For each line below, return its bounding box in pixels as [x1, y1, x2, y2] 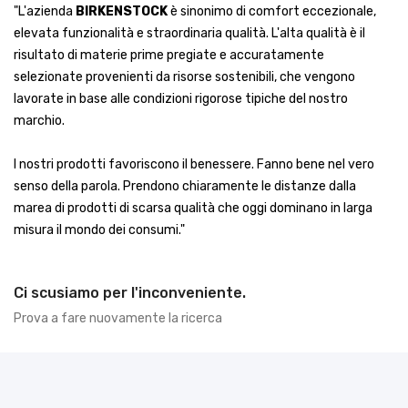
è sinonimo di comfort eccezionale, [168, 4, 376, 19]
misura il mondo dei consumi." [14, 222, 185, 238]
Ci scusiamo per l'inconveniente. [24, 284, 246, 301]
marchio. [14, 113, 65, 128]
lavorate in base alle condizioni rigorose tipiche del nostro [14, 91, 348, 107]
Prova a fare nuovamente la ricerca [14, 311, 222, 326]
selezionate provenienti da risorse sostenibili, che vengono [14, 69, 355, 85]
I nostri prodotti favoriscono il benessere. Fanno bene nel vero [14, 157, 374, 172]
